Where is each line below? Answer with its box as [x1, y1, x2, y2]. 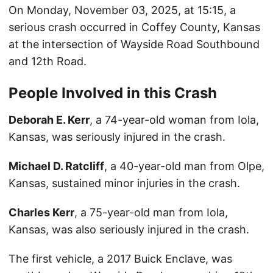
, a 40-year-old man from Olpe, [104, 160, 264, 173]
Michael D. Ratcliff [9, 160, 104, 173]
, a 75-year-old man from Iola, [74, 206, 228, 219]
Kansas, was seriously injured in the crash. [9, 130, 225, 144]
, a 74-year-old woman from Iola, [90, 113, 259, 127]
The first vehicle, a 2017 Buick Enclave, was [9, 252, 232, 266]
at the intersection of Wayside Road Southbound [9, 38, 260, 51]
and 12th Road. [9, 55, 87, 68]
